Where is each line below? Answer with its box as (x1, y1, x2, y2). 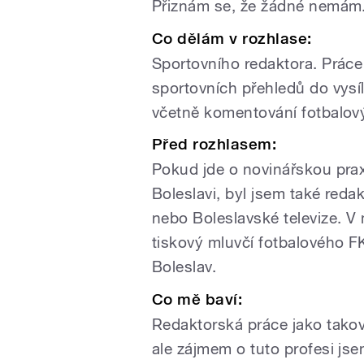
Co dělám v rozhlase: (152, 28, 312, 48)
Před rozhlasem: (152, 135, 277, 154)
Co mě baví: (152, 289, 243, 309)
